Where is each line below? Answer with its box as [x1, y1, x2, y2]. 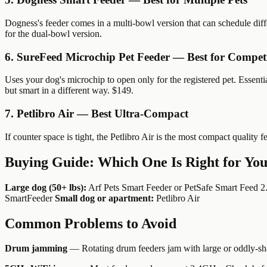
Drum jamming [5, 243, 67, 254]
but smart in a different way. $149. [5, 85, 133, 96]
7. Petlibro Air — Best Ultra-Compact [5, 107, 188, 120]
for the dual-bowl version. [5, 28, 102, 39]
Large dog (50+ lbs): [5, 182, 86, 193]
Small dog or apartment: [55, 193, 154, 203]
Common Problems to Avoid [5, 215, 176, 231]
